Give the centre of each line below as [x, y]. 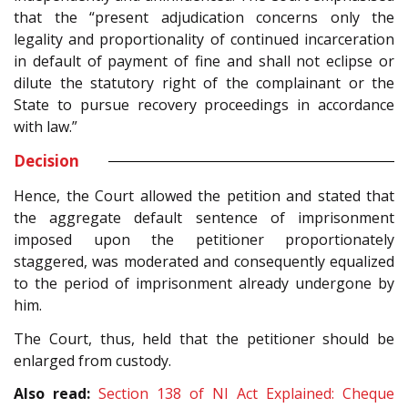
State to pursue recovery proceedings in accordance [204, 105]
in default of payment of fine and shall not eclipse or [204, 61]
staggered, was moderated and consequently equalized [204, 262]
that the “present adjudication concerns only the [204, 18]
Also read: [52, 394]
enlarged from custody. [92, 360]
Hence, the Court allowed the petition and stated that [204, 196]
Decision [46, 161]
